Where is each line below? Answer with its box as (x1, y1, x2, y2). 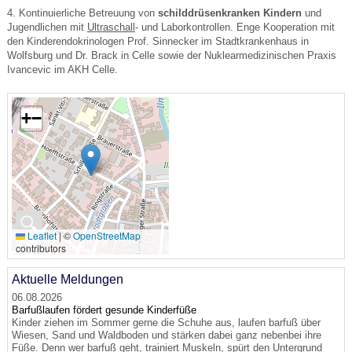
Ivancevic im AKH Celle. (6, 63, 118, 75)
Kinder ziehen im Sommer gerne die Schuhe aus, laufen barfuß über (11, 316, 321, 328)
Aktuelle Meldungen (11, 272, 123, 286)
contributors (15, 240, 66, 255)
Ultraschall (86, 20, 135, 33)
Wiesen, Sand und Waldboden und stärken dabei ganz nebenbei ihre (11, 328, 321, 341)
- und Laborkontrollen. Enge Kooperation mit (134, 20, 335, 33)
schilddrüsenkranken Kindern (157, 6, 302, 19)
